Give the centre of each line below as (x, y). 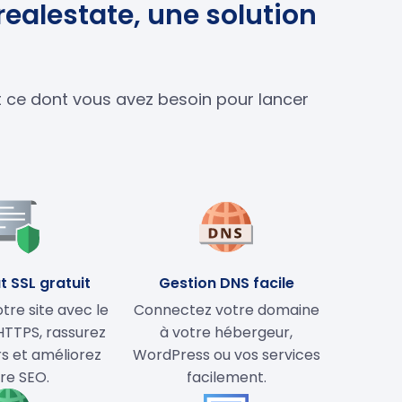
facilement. (226, 377)
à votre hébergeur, (226, 332)
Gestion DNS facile (226, 283)
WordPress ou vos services (226, 354)
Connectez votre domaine (226, 310)
